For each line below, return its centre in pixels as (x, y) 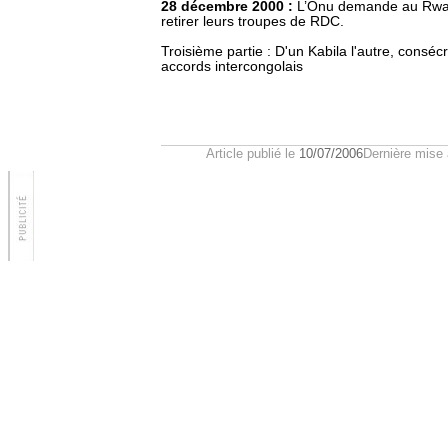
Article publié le (252, 153)
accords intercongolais (232, 66)
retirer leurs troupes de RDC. (252, 21)
